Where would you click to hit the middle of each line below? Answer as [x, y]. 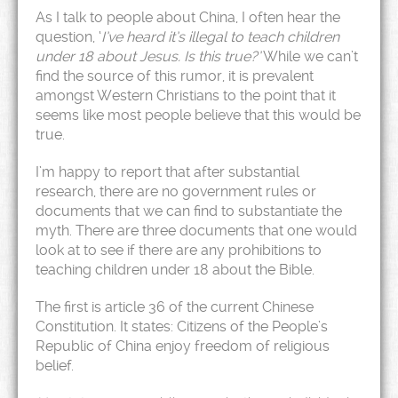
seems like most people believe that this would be [198, 115]
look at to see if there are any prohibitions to [179, 250]
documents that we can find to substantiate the [189, 211]
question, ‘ [68, 37]
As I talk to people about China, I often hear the [188, 17]
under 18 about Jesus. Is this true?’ [148, 56]
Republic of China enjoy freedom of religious [183, 346]
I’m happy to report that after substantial [167, 172]
